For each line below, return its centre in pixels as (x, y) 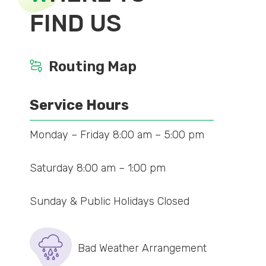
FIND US (75, 24)
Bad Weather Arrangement (142, 248)
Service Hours (79, 105)
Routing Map (93, 67)
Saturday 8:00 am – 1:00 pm (98, 168)
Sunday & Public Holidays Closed (110, 202)
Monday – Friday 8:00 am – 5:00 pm (117, 135)
